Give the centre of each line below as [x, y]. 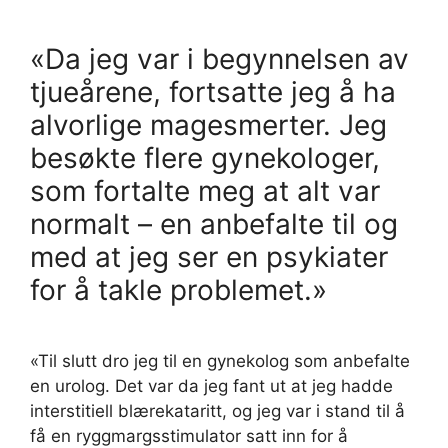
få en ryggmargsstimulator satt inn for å [189, 435]
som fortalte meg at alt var [205, 190]
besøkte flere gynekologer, [205, 157]
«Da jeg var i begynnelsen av [219, 58]
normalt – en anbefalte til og [214, 223]
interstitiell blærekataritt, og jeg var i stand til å [217, 410]
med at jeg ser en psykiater [209, 256]
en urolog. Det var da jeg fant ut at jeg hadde [211, 385]
